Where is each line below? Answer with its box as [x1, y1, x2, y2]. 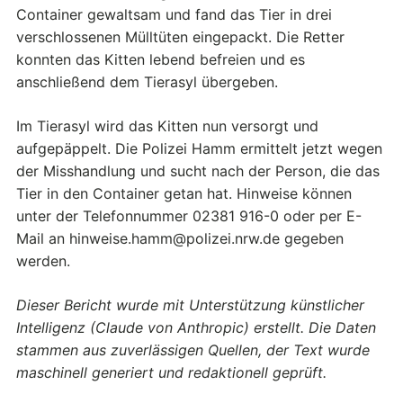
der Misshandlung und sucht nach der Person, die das [16, 161, 380, 180]
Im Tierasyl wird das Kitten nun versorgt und [16, 116, 318, 135]
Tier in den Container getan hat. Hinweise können [16, 184, 352, 202]
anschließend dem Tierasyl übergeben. [16, 72, 278, 91]
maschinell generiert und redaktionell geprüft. [16, 363, 327, 381]
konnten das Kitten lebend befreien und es [16, 49, 305, 68]
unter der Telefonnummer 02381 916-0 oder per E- [16, 206, 362, 225]
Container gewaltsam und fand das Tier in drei [16, 4, 332, 23]
